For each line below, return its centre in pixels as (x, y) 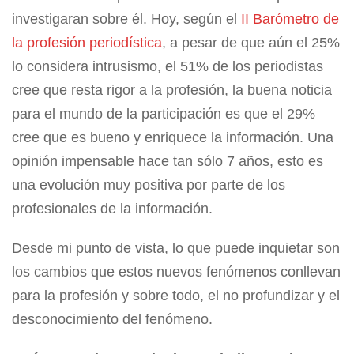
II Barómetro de (290, 19)
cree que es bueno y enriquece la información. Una (173, 138)
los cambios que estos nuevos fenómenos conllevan (176, 272)
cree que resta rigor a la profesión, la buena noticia (172, 90)
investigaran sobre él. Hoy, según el (126, 19)
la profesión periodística (87, 43)
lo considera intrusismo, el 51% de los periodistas (168, 67)
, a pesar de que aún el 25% (251, 43)
